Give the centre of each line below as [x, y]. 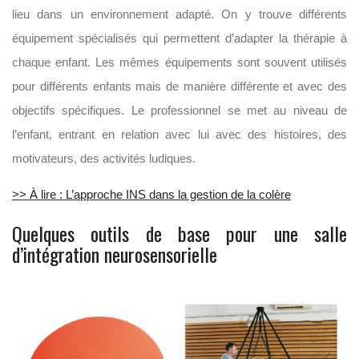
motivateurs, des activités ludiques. [104, 158]
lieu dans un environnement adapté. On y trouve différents [179, 14]
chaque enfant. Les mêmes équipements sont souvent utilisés [179, 62]
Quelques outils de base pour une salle [179, 233]
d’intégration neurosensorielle [115, 254]
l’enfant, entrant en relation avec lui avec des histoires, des [179, 134]
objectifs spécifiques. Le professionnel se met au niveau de [179, 110]
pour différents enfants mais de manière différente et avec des [179, 86]
